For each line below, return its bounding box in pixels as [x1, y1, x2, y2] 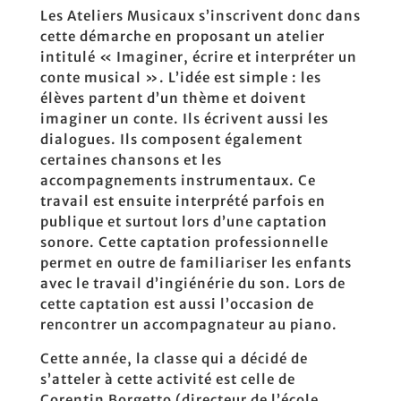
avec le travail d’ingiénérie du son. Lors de [39, 275, 346, 292]
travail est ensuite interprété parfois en [39, 192, 326, 209]
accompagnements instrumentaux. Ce [39, 172, 316, 189]
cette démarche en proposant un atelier [39, 28, 325, 45]
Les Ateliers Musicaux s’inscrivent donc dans [39, 7, 361, 24]
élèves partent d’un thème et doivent [39, 90, 306, 107]
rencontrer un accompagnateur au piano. [39, 316, 337, 333]
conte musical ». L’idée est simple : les [39, 69, 321, 86]
